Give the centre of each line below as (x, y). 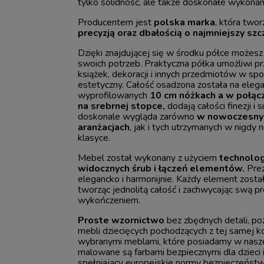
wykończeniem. (110, 200)
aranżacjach (104, 127)
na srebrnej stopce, (123, 106)
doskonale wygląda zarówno (138, 116)
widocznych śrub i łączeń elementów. (163, 168)
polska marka (185, 22)
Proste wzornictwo (121, 220)
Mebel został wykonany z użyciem (148, 158)
